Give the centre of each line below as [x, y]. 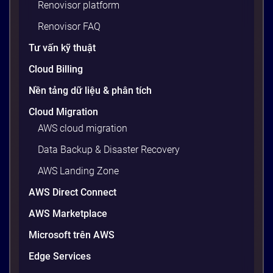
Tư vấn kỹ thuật [62, 48]
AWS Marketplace [68, 213]
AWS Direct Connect [73, 192]
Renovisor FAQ [69, 26]
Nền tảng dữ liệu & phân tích [90, 90]
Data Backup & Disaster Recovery [109, 149]
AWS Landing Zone [78, 171]
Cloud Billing [56, 69]
